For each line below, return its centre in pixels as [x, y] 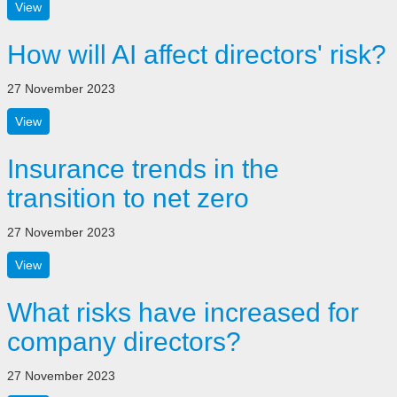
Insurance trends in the [143, 169]
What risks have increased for [183, 313]
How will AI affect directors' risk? [197, 55]
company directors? [124, 342]
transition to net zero [128, 198]
